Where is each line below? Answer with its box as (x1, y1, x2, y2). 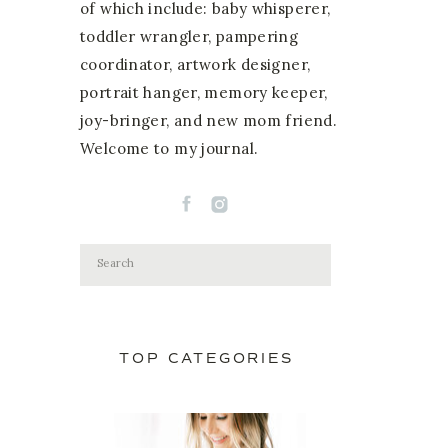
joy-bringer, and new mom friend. (80, 111, 337, 130)
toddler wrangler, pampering (80, 27, 299, 46)
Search (96, 253, 139, 270)
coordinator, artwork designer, (80, 55, 311, 74)
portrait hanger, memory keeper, (80, 83, 328, 102)
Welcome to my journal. (80, 139, 259, 158)
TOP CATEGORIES (119, 350, 294, 367)
